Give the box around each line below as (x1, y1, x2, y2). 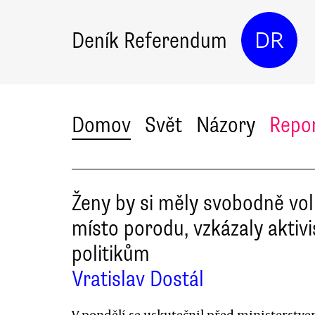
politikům (72, 240, 150, 267)
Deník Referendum (72, 26, 227, 54)
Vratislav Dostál (72, 265, 204, 292)
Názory (196, 111, 255, 139)
